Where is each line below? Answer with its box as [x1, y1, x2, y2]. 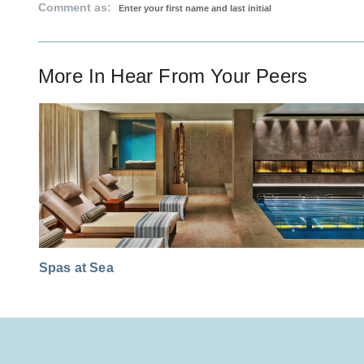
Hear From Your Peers [110, 64, 308, 87]
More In [38, 64, 111, 87]
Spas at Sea [39, 261, 114, 275]
